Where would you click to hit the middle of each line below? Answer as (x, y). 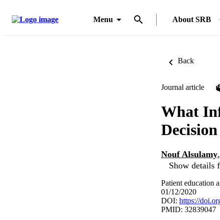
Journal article (183, 87)
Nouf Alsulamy (189, 154)
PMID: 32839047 (189, 209)
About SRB (192, 19)
